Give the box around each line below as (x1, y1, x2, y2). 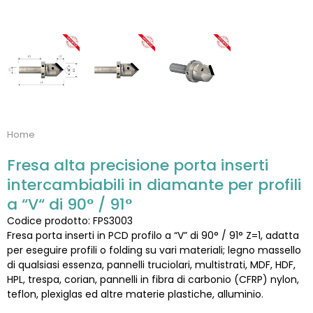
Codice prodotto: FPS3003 (7, 214, 133, 228)
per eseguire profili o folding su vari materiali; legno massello (7, 243, 301, 257)
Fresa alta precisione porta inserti (7, 154, 268, 176)
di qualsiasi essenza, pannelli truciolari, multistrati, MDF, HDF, (7, 258, 296, 272)
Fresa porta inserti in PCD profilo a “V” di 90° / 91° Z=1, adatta (7, 228, 299, 242)
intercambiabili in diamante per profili (7, 174, 301, 196)
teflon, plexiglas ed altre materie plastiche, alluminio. (7, 287, 263, 301)
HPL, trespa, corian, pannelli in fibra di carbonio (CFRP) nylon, (7, 272, 299, 286)
